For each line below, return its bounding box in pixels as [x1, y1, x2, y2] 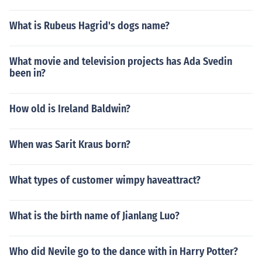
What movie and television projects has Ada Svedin [9, 55, 232, 68]
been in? [9, 67, 46, 80]
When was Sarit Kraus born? [9, 138, 130, 151]
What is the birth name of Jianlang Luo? [9, 209, 180, 222]
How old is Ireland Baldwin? [9, 102, 130, 115]
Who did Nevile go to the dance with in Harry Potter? [9, 245, 238, 258]
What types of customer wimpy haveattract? [9, 174, 201, 187]
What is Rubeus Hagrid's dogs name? [9, 19, 170, 32]
